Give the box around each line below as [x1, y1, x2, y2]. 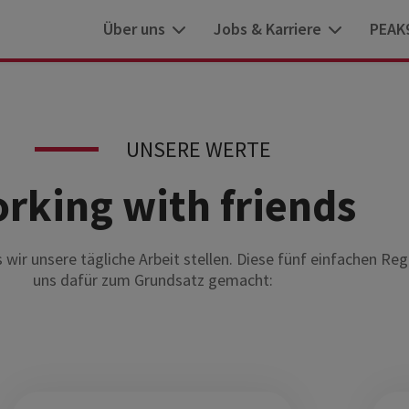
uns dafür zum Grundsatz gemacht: [32, 269, 273, 290]
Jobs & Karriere [214, 18, 321, 39]
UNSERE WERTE [125, 135, 271, 163]
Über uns [103, 18, 165, 39]
